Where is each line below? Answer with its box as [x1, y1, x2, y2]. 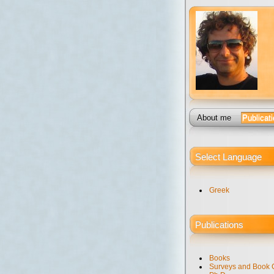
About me [197, 113, 231, 123]
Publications [195, 220, 243, 231]
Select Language [195, 152, 262, 162]
